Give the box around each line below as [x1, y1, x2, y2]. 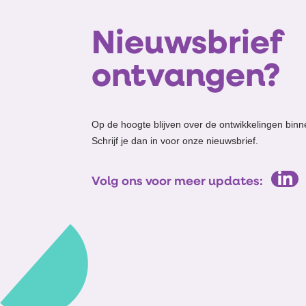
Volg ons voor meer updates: [92, 175, 266, 189]
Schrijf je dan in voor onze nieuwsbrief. [92, 135, 259, 146]
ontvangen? [92, 61, 281, 94]
